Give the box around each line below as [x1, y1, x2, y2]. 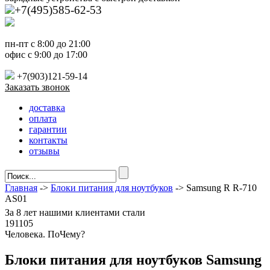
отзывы [29, 146, 60, 157]
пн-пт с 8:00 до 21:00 [5, 39, 90, 49]
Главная [5, 183, 37, 193]
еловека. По [11, 229, 60, 240]
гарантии [29, 124, 67, 135]
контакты [29, 135, 67, 146]
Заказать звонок [5, 82, 70, 93]
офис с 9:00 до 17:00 [5, 49, 87, 60]
